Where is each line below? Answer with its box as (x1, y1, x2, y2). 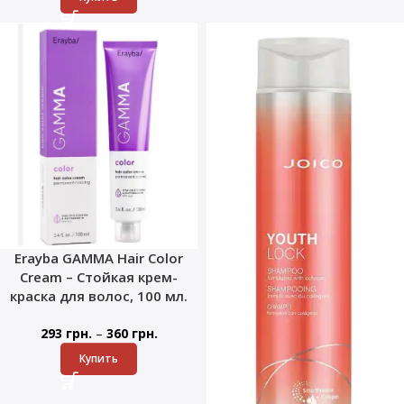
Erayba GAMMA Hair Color (14, 249, 183, 268)
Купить (79, 351, 118, 367)
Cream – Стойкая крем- (20, 268, 178, 287)
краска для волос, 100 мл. (10, 287, 188, 306)
